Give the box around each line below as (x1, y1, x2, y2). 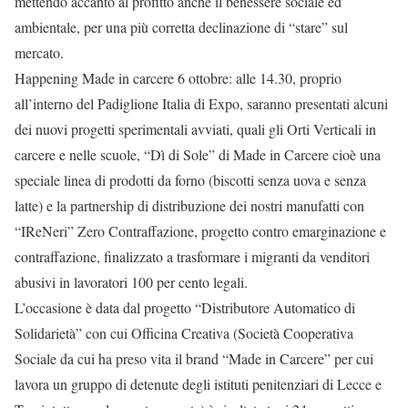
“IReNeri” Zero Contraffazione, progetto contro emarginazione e (15, 221, 386, 240)
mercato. (15, 43, 64, 62)
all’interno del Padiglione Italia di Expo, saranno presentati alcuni (15, 94, 388, 113)
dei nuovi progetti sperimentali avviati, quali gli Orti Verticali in (15, 119, 376, 138)
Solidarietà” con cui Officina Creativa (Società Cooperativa (15, 323, 353, 342)
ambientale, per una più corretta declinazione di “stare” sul (15, 17, 348, 36)
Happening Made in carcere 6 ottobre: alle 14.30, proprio (15, 68, 342, 87)
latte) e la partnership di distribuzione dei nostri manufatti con (15, 196, 364, 215)
